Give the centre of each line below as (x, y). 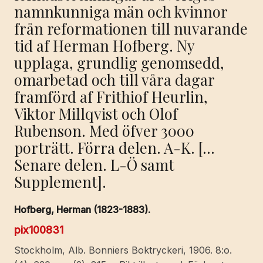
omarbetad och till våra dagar (114, 79)
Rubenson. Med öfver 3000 (104, 130)
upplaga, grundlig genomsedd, (119, 62)
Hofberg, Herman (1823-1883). (82, 209)
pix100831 (39, 230)
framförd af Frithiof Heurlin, (111, 96)
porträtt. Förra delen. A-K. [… (114, 147)
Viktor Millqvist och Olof (96, 113)
